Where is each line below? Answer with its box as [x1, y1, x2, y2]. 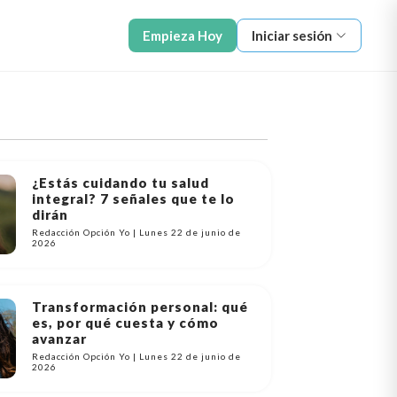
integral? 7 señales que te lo [32, 191, 236, 206]
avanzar [32, 331, 88, 346]
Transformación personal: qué [32, 299, 249, 315]
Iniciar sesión [252, 27, 332, 43]
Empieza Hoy [143, 27, 222, 43]
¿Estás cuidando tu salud [32, 175, 210, 191]
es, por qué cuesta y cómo [32, 315, 220, 331]
